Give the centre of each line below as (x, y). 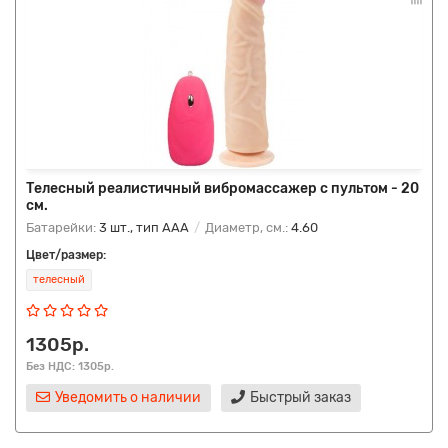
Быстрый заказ (300, 397)
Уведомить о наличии (128, 397)
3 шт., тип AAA (144, 227)
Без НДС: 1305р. (70, 366)
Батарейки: (62, 227)
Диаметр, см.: (246, 227)
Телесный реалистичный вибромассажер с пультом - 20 (222, 188)
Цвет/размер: (66, 255)
